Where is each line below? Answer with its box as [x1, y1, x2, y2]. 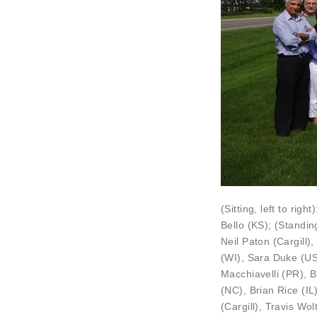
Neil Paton [221, 236, 270, 247]
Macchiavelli [221, 268, 279, 279]
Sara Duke [247, 252, 298, 263]
